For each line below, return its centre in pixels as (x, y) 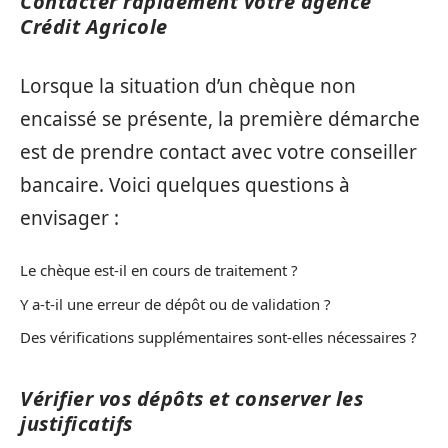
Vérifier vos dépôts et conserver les (191, 398)
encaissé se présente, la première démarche (220, 118)
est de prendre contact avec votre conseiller (218, 151)
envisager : (69, 217)
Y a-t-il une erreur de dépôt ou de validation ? (175, 303)
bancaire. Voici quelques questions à (185, 184)
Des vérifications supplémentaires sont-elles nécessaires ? (218, 337)
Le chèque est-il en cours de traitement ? (159, 270)
